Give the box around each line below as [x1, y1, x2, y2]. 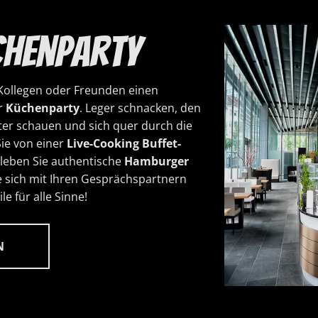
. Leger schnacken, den [79, 100, 201, 116]
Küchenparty [6, 100, 79, 116]
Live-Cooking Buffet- [67, 136, 181, 151]
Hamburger [124, 153, 189, 169]
